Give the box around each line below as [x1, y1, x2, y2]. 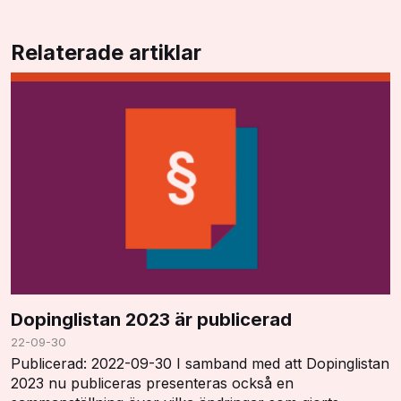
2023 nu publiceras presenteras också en [11, 374, 294, 393]
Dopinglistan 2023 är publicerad [11, 308, 292, 331]
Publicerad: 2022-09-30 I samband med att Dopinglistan [11, 354, 389, 373]
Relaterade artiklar [11, 38, 201, 65]
